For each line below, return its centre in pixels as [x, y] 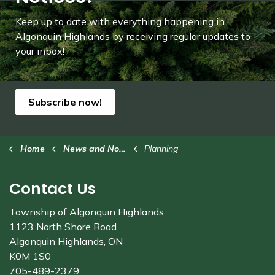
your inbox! [40, 51]
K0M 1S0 [30, 256]
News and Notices [91, 149]
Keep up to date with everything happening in [120, 21]
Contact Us [52, 189]
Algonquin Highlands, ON [66, 241]
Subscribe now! [65, 102]
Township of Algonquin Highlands [87, 212]
